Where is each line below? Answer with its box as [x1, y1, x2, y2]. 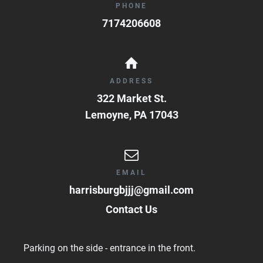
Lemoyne [85, 108, 129, 121]
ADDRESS [110, 76, 153, 85]
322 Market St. [96, 92, 167, 104]
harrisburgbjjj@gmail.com [69, 183, 194, 196]
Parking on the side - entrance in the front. [23, 242, 195, 254]
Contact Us [106, 203, 157, 215]
